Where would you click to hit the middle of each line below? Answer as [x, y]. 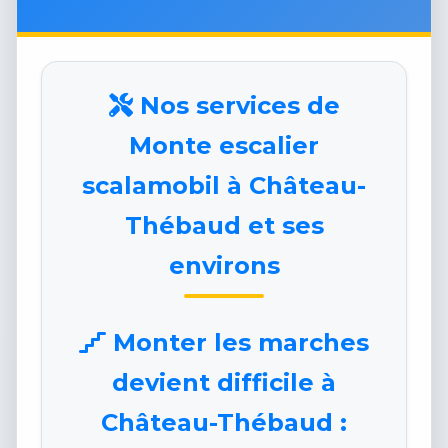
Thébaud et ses [224, 226]
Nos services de [236, 106]
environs [224, 266]
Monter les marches [237, 343]
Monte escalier [224, 146]
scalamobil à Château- [224, 186]
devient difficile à [224, 383]
